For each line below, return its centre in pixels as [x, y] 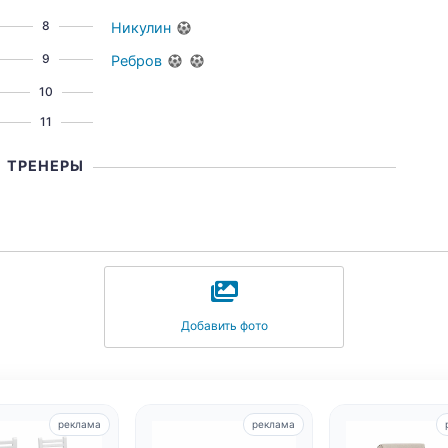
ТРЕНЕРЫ [46, 165]
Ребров [137, 60]
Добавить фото [224, 325]
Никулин [141, 27]
